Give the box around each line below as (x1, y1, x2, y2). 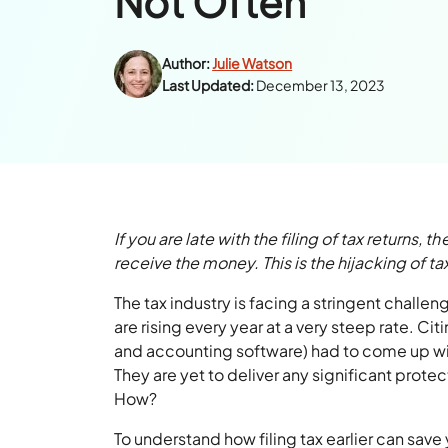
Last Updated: (162, 75, 255, 94)
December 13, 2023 (256, 75, 386, 94)
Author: (162, 53, 211, 72)
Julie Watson (212, 53, 293, 72)
